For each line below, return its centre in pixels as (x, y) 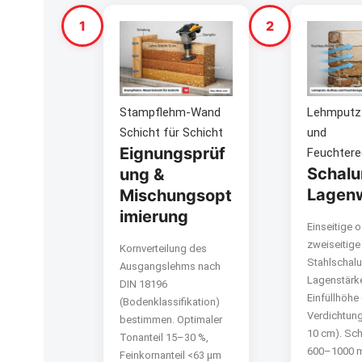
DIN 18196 (143, 284)
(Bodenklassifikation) (170, 302)
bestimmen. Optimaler (171, 320)
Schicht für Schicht (171, 133)
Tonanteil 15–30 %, (164, 338)
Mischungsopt (176, 196)
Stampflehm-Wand (170, 113)
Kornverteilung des (163, 249)
